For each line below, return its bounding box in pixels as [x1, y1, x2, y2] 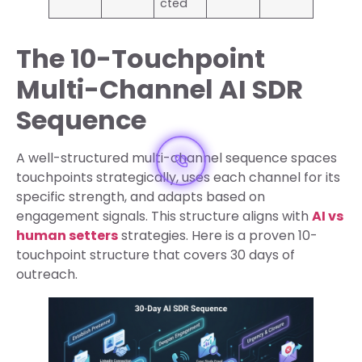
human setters [16, 226, 118, 246]
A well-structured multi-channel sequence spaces [16, 149, 337, 168]
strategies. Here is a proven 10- [118, 226, 318, 246]
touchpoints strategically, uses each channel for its [16, 168, 340, 187]
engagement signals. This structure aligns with [16, 207, 312, 226]
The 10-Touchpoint [16, 40, 265, 78]
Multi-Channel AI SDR [16, 71, 303, 108]
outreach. [16, 265, 78, 284]
